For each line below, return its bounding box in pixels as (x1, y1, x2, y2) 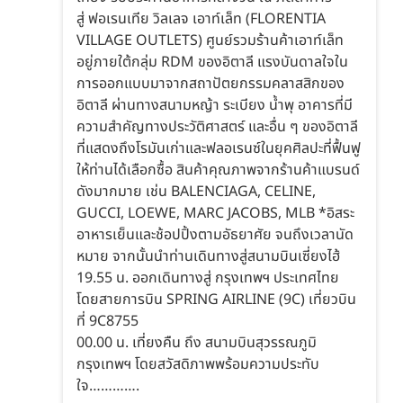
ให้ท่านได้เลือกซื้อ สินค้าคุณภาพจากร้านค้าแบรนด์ (76, 159, 360, 182)
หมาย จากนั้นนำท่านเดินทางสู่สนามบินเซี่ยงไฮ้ (76, 246, 340, 268)
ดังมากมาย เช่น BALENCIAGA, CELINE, (76, 181, 316, 203)
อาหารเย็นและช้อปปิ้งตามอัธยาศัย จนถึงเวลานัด (76, 224, 354, 246)
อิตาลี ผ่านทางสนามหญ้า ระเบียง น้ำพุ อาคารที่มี (76, 94, 353, 117)
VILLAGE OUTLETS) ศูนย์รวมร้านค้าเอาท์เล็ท (76, 30, 344, 52)
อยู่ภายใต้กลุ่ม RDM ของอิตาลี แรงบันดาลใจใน (76, 51, 348, 74)
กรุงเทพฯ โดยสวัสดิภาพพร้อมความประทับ (76, 354, 319, 376)
